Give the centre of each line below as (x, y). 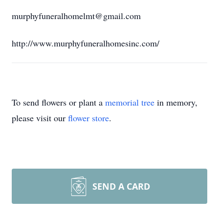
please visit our (40, 118)
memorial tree (130, 102)
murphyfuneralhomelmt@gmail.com (76, 16)
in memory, (176, 102)
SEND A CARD (121, 186)
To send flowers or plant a (58, 102)
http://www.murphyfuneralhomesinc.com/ (86, 43)
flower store (88, 118)
